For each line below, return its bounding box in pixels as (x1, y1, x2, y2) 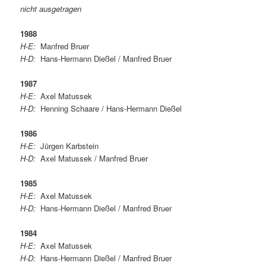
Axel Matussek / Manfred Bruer (36, 152, 148, 164)
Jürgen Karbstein (36, 140, 99, 151)
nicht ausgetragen (20, 2, 82, 14)
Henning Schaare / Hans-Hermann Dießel (36, 102, 182, 114)
